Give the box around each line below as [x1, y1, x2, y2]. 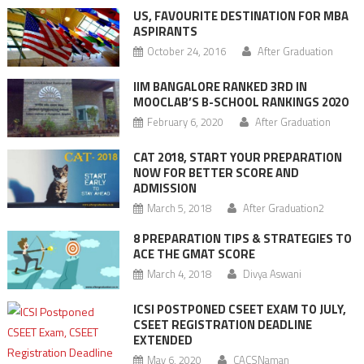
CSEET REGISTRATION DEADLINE [132, 315, 312, 335]
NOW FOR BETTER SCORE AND [132, 163, 299, 183]
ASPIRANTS [132, 21, 197, 41]
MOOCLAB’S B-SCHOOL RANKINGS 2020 [132, 92, 348, 111]
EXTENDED [132, 331, 193, 350]
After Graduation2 [242, 200, 324, 217]
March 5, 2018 [146, 200, 211, 217]
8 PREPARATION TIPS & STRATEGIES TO [132, 229, 352, 249]
